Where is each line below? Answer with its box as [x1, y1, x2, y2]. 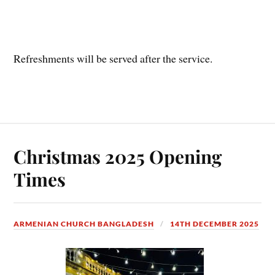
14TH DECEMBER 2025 [170, 219, 260, 229]
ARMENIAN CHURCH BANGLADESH [14, 219, 155, 229]
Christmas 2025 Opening [14, 144, 222, 169]
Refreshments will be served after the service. [14, 51, 213, 66]
